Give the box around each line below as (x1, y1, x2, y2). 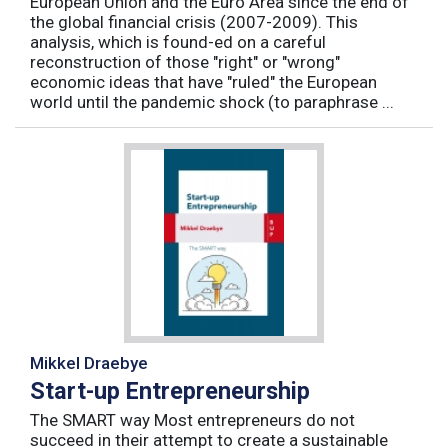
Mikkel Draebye (30, 352, 148, 373)
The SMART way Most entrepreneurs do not (30, 409, 355, 430)
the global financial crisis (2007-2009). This (30, 11, 358, 32)
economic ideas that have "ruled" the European (30, 71, 377, 92)
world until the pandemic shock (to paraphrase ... (30, 91, 394, 112)
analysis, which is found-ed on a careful (30, 31, 326, 52)
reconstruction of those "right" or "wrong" (30, 51, 340, 72)
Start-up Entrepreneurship (30, 376, 310, 405)
